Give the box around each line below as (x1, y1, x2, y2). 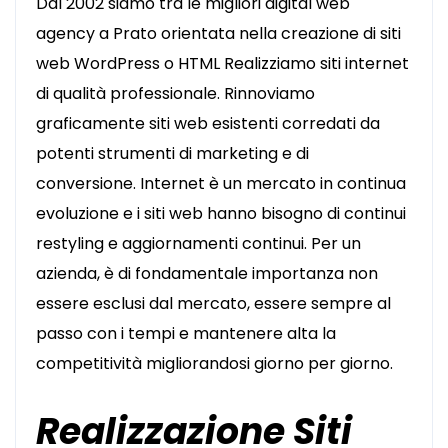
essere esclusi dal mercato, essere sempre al (36, 292, 391, 315)
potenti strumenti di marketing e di (36, 142, 309, 165)
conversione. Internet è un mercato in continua (36, 172, 406, 195)
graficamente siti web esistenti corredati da (36, 112, 380, 135)
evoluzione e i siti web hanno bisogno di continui (36, 202, 406, 225)
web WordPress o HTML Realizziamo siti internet (36, 52, 409, 75)
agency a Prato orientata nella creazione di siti (36, 22, 401, 45)
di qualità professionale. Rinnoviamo (36, 82, 315, 105)
